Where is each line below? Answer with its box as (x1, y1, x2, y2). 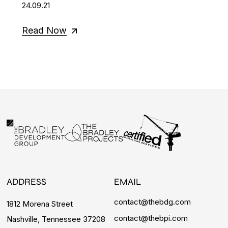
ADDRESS (7, 176, 47, 187)
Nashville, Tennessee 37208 (7, 214, 106, 224)
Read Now (22, 25, 67, 36)
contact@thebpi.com (114, 213, 188, 223)
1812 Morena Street (7, 198, 73, 209)
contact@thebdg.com (114, 196, 191, 207)
